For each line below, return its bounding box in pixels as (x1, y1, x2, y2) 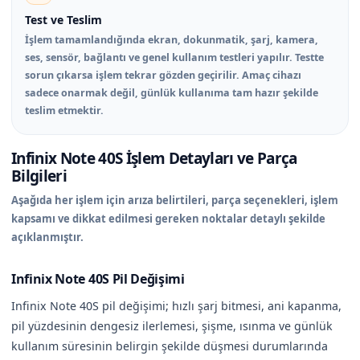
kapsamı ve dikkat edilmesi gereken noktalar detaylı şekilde (11, 211, 325, 226)
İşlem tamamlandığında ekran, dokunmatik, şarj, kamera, (25, 32, 318, 47)
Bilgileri (11, 165, 67, 186)
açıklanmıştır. (11, 229, 84, 244)
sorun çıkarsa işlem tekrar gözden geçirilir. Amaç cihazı (25, 67, 301, 82)
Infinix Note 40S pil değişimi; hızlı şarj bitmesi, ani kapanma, (11, 297, 342, 313)
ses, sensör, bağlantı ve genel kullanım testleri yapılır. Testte (25, 50, 324, 64)
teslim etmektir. (25, 103, 104, 117)
